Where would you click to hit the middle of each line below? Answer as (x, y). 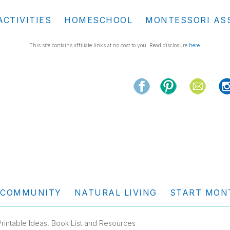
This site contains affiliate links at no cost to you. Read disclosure (109, 45)
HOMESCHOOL (98, 20)
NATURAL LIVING (116, 193)
